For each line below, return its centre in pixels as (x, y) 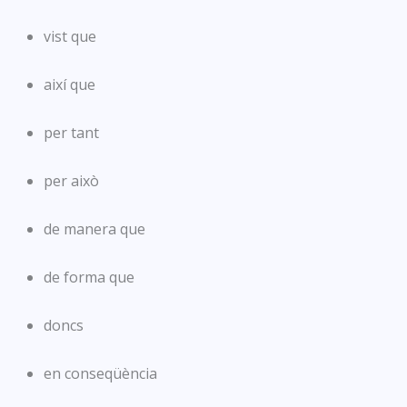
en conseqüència (100, 373)
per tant (71, 132)
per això (71, 180)
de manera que (94, 228)
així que (69, 84)
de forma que (89, 277)
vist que (70, 36)
